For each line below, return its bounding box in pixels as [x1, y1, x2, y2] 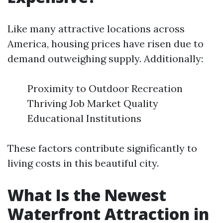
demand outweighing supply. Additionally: [7, 52, 203, 65]
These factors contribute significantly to [7, 142, 197, 154]
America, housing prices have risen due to [7, 37, 204, 50]
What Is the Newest [7, 184, 166, 206]
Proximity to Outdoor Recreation [27, 82, 183, 95]
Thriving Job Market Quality [27, 97, 158, 110]
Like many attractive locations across [7, 22, 185, 35]
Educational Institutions [27, 112, 141, 124]
